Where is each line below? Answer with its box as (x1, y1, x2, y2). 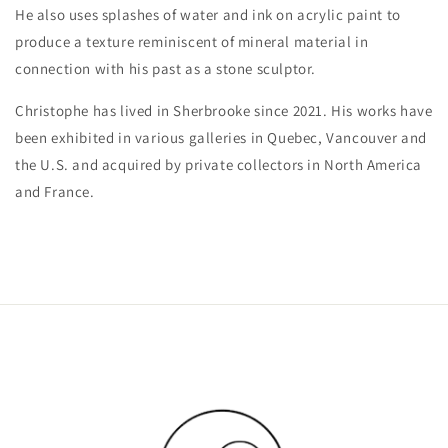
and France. (15, 181, 95, 201)
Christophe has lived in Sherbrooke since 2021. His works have (15, 100, 433, 120)
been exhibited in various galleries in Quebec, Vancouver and (15, 127, 428, 147)
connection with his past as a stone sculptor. (15, 58, 317, 78)
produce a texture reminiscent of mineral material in (15, 31, 369, 51)
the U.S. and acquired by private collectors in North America (15, 154, 423, 174)
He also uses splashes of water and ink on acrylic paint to (15, 4, 401, 24)
